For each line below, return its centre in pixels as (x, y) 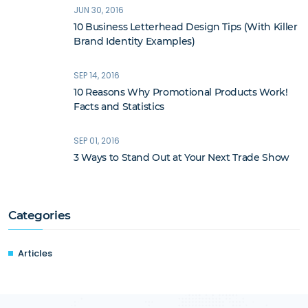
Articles (35, 254)
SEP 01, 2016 (97, 141)
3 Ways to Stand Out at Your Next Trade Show (181, 158)
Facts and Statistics (119, 107)
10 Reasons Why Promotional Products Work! (181, 92)
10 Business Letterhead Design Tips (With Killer (186, 27)
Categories (40, 216)
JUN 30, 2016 (99, 10)
